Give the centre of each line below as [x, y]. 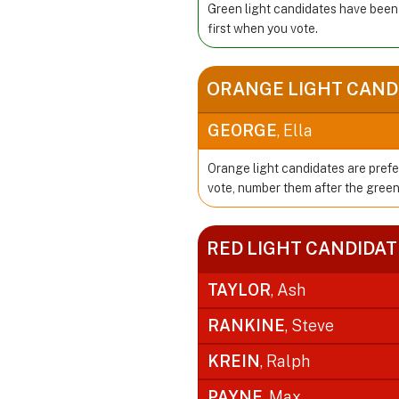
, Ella [295, 130]
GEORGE [242, 130]
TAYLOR [239, 289]
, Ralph [285, 361]
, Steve [309, 325]
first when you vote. [263, 28]
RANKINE [246, 325]
